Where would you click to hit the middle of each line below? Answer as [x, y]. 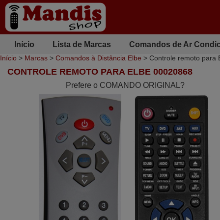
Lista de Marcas [82, 44]
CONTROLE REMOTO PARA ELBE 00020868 [100, 72]
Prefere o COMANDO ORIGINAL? [125, 85]
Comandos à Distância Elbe [98, 58]
